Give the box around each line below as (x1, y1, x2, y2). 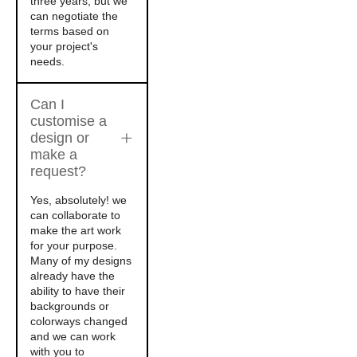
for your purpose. (30, 239, 117, 252)
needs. (30, 55, 65, 68)
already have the (30, 269, 115, 282)
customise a (30, 113, 107, 129)
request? (30, 163, 86, 179)
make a (30, 147, 77, 163)
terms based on (30, 25, 109, 37)
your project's (30, 40, 98, 53)
